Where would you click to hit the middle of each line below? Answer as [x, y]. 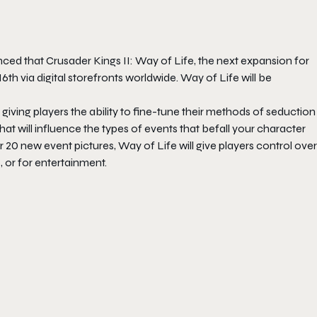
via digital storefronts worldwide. [99, 77]
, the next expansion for [252, 60]
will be [255, 77]
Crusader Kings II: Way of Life [120, 60]
